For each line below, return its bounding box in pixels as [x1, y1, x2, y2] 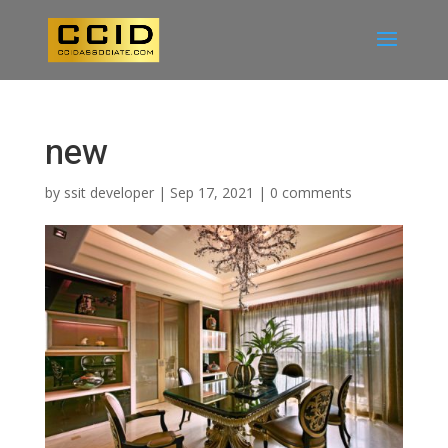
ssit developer [63, 183, 154, 202]
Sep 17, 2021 [169, 183, 254, 202]
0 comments [269, 183, 352, 202]
